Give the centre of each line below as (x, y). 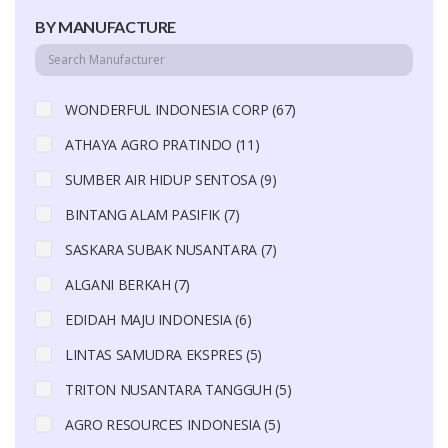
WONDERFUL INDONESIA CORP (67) (180, 109)
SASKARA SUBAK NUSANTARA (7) (171, 249)
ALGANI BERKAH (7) (128, 284)
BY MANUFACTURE (106, 26)
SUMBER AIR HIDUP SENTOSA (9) (171, 179)
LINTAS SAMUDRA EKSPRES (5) (163, 354)
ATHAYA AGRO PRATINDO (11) (162, 144)
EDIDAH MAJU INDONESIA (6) (158, 319)
